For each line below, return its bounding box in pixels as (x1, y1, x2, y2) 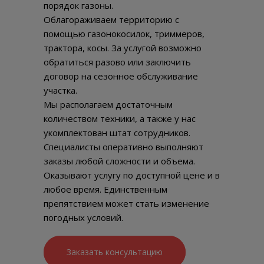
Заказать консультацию (67, 246, 163, 258)
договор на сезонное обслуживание (44, 70, 198, 82)
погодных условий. (44, 212, 126, 224)
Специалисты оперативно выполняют (44, 141, 203, 153)
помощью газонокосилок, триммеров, (44, 28, 204, 40)
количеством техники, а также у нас (44, 113, 196, 125)
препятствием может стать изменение (44, 197, 209, 210)
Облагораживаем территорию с (44, 14, 179, 26)
